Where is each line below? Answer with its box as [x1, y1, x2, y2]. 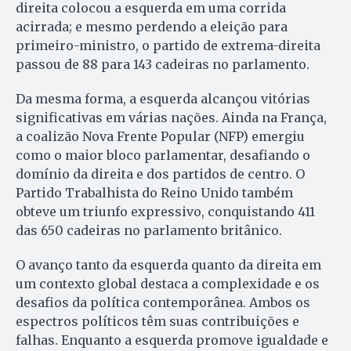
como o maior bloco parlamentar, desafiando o [16, 147, 310, 164]
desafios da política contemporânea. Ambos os [16, 295, 310, 311]
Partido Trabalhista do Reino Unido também [16, 185, 293, 201]
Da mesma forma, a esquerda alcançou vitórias [16, 91, 310, 107]
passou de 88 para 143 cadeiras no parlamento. [16, 56, 309, 73]
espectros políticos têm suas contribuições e [16, 313, 299, 330]
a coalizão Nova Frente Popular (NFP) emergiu [16, 128, 305, 145]
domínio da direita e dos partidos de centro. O [16, 166, 305, 183]
